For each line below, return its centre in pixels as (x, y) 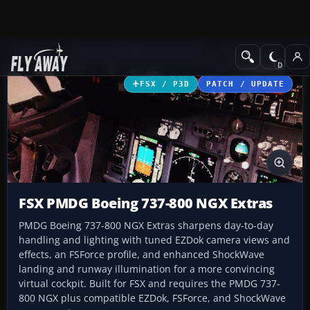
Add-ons (35, 53)
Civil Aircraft (252, 53)
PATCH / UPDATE (245, 83)
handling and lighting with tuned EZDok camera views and (154, 240)
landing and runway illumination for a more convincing (147, 269)
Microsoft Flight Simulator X (139, 53)
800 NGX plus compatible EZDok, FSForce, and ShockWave (152, 298)
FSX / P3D (165, 83)
